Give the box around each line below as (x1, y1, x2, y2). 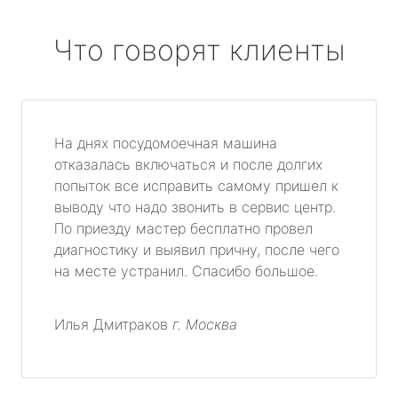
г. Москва (172, 314, 237, 333)
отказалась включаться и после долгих (54, 155, 322, 173)
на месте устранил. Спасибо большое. (54, 261, 318, 280)
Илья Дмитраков (54, 314, 172, 333)
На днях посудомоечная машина (54, 133, 277, 152)
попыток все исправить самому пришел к (54, 176, 338, 195)
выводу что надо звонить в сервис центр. (54, 197, 336, 216)
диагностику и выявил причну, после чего (54, 240, 339, 259)
